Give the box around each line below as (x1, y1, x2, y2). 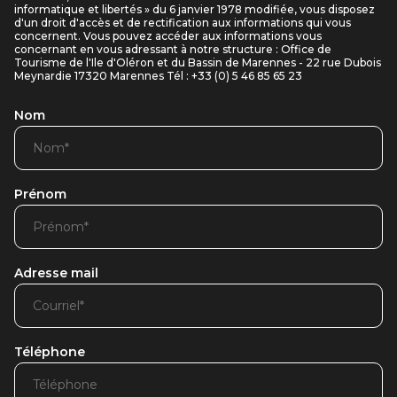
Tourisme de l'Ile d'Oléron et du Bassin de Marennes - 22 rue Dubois (14, 56, 381, 69)
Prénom (14, 186, 66, 202)
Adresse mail (14, 265, 98, 281)
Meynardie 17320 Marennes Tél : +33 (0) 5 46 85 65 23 (14, 69, 302, 82)
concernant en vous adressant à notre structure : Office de (14, 43, 331, 56)
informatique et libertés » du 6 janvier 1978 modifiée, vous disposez (14, 3, 375, 16)
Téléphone (14, 344, 85, 360)
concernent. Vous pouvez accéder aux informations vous (14, 29, 322, 43)
